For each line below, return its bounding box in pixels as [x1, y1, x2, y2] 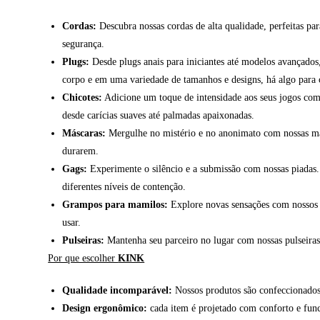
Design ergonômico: [62, 303, 148, 314]
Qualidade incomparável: [62, 285, 173, 296]
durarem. [62, 146, 99, 157]
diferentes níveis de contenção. [62, 181, 186, 193]
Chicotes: [62, 92, 103, 104]
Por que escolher [48, 253, 119, 264]
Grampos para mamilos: [62, 199, 169, 211]
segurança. [62, 39, 105, 50]
